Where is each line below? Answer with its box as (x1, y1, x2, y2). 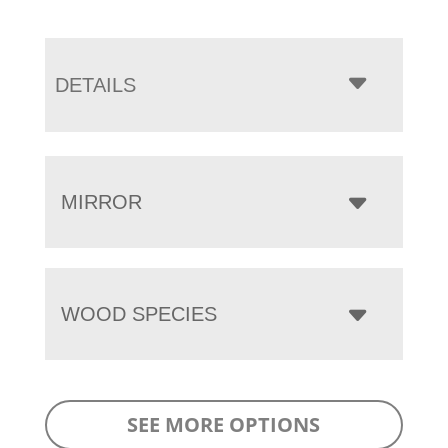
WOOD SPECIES (60, 303, 217, 326)
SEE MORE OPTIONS (127, 411, 321, 439)
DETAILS (54, 74, 136, 97)
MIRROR (60, 191, 142, 214)
